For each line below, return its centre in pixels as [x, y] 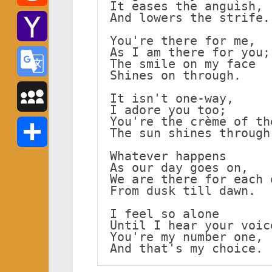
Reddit [30, 21]
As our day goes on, [179, 168]
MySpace [36, 127]
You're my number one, [186, 237]
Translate [35, 122]
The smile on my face [183, 64]
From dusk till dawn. [183, 191]
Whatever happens [168, 156]
